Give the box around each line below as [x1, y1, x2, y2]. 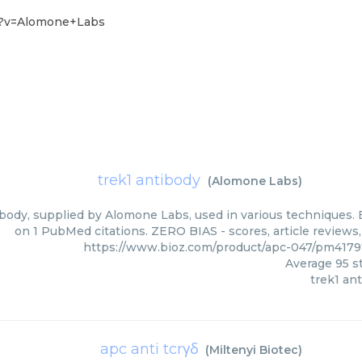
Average [285, 256, 335, 271]
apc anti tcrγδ [100, 340, 198, 358]
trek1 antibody [98, 171, 200, 189]
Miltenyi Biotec [209, 343, 298, 357]
